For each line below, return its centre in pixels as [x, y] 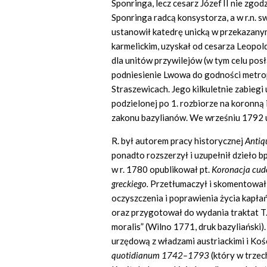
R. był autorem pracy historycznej [178, 141]
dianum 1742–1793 [171, 255]
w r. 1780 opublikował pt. [162, 170]
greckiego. [131, 184]
